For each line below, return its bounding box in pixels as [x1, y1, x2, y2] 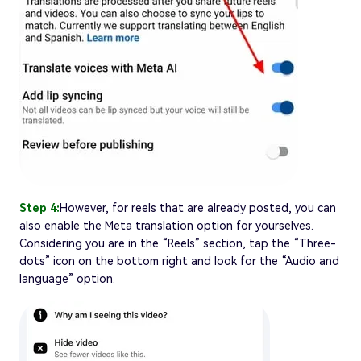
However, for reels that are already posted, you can [60, 201, 336, 214]
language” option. [19, 272, 115, 285]
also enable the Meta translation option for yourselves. [19, 218, 313, 232]
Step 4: [19, 201, 60, 214]
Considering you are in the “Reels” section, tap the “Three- [19, 236, 336, 250]
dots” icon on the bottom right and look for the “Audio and [19, 254, 339, 268]
